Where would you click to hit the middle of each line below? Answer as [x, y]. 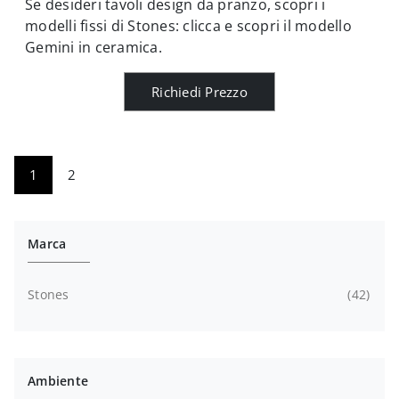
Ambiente [58, 380]
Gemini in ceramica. [94, 47]
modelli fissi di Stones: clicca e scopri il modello [188, 25]
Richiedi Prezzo [199, 91]
